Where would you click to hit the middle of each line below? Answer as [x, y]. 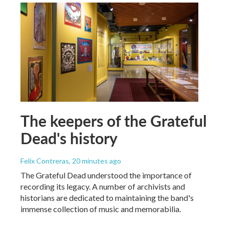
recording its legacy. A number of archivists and [103, 186]
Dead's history [69, 138]
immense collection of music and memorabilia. [101, 209]
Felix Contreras [45, 161]
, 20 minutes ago [95, 161]
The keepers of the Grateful [113, 120]
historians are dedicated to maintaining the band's [107, 197]
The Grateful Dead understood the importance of [106, 175]
